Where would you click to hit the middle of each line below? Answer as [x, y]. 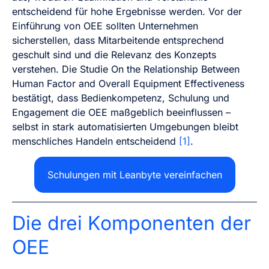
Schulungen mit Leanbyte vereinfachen [134, 175]
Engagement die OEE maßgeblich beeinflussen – [121, 112]
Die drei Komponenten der [131, 223]
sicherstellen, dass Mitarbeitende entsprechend [118, 40]
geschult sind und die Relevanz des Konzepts [114, 54]
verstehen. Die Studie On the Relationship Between [126, 69]
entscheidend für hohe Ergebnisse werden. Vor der [127, 11]
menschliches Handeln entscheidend [95, 141]
